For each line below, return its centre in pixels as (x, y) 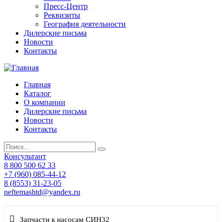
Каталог (37, 93)
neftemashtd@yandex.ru (42, 192)
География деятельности (85, 24)
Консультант (25, 156)
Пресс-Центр (66, 6)
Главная (37, 84)
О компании (45, 102)
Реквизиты (62, 15)
